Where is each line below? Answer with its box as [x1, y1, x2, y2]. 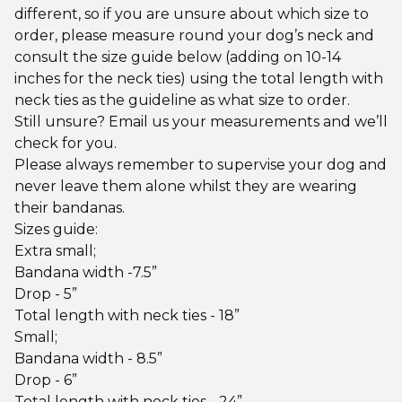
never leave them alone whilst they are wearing [14, 177, 357, 195]
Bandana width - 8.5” [14, 349, 162, 367]
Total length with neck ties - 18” [14, 306, 240, 324]
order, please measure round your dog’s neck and [14, 26, 374, 44]
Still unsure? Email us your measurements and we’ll [14, 112, 388, 130]
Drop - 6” [14, 371, 77, 389]
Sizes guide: [14, 220, 98, 238]
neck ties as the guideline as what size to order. [14, 91, 350, 109]
